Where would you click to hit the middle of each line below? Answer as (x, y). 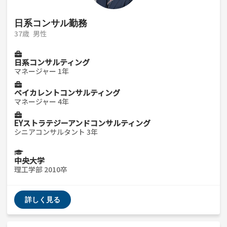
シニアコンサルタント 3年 (56, 131)
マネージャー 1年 (42, 71)
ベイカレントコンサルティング (67, 92)
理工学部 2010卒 (41, 169)
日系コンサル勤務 (51, 23)
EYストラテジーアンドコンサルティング (82, 123)
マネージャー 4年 (42, 101)
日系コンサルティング (52, 62)
